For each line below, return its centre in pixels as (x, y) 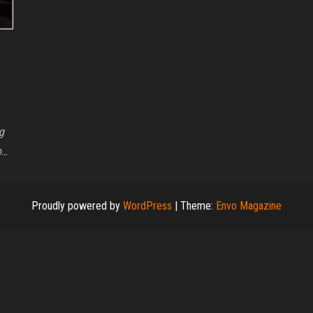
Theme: (198, 205)
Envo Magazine (249, 205)
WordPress (147, 205)
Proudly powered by (77, 205)
